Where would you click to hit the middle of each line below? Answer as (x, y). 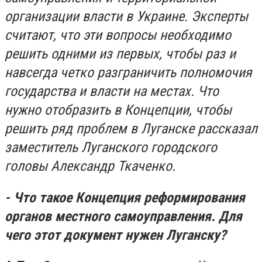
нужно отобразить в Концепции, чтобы (118, 110)
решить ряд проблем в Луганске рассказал (131, 129)
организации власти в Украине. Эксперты (126, 16)
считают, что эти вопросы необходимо (118, 35)
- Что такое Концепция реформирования (125, 197)
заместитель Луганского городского (111, 147)
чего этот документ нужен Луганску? (116, 235)
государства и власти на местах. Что (112, 91)
